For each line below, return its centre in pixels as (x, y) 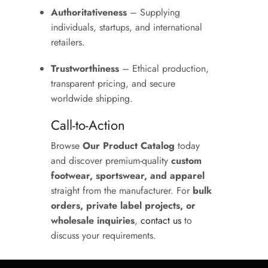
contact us (161, 220)
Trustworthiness (85, 69)
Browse (67, 145)
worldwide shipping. (92, 99)
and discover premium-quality (111, 160)
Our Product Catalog (129, 145)
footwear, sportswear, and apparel (128, 175)
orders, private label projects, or (123, 205)
